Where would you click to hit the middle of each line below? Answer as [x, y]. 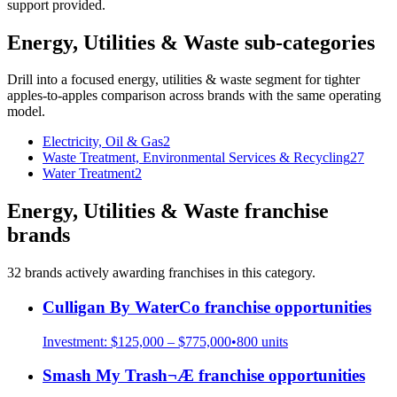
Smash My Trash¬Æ [118, 376]
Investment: [77, 341]
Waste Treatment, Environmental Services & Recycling [196, 158]
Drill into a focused [62, 80]
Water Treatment [89, 174]
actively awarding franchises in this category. [189, 273]
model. [26, 112]
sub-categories [307, 42]
